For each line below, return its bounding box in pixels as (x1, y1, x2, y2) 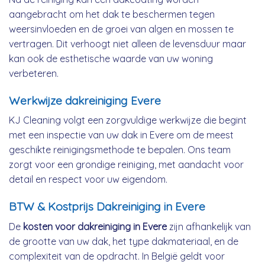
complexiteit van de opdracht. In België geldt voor (9, 250, 225, 262)
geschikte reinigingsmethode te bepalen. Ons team (9, 144, 231, 156)
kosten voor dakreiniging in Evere (23, 220, 167, 232)
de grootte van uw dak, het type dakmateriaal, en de (9, 235, 238, 247)
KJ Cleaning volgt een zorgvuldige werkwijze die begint (9, 114, 247, 127)
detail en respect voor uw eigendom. (9, 173, 167, 186)
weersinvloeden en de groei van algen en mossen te (9, 22, 234, 35)
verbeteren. (9, 67, 59, 79)
